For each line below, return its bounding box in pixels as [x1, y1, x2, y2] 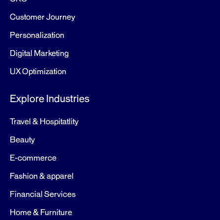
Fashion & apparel [10, 171, 74, 182]
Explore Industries [10, 92, 89, 106]
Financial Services [10, 189, 76, 200]
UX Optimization [10, 66, 66, 77]
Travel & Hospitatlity [10, 116, 79, 127]
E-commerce [10, 153, 56, 164]
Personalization [10, 30, 64, 41]
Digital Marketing [10, 48, 69, 59]
